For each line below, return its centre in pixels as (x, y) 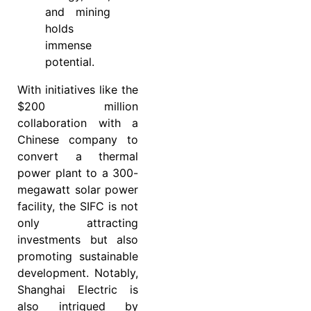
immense (68, 45)
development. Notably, (78, 273)
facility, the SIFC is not (78, 207)
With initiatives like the (78, 90)
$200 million (78, 107)
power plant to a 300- (78, 173)
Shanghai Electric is (78, 290)
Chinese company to (78, 140)
